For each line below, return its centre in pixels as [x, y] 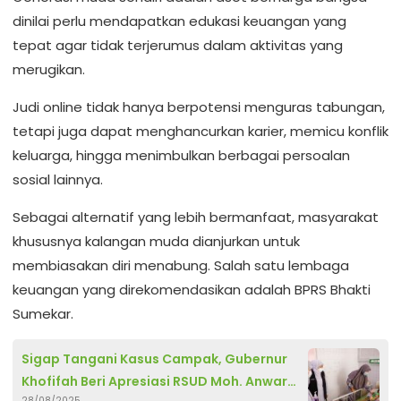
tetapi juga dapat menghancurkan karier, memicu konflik [200, 132]
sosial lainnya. [58, 180]
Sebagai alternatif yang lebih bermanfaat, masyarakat [196, 218]
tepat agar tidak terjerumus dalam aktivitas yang [178, 46]
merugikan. [49, 70]
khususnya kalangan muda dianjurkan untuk [156, 242]
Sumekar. [43, 314]
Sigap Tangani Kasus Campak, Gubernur [154, 359]
